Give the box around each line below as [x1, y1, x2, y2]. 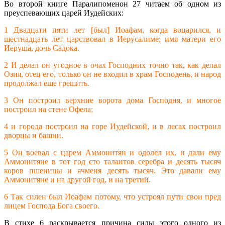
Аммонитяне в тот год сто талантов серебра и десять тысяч [4, 157, 221, 166]
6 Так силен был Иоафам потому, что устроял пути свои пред [4, 192, 221, 201]
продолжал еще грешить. [4, 79, 89, 88]
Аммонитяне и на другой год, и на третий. [4, 175, 151, 184]
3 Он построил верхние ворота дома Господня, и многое [4, 96, 221, 105]
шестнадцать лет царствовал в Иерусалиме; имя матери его [4, 35, 221, 44]
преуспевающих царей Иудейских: [4, 9, 124, 18]
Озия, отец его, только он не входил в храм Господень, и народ [4, 70, 221, 79]
